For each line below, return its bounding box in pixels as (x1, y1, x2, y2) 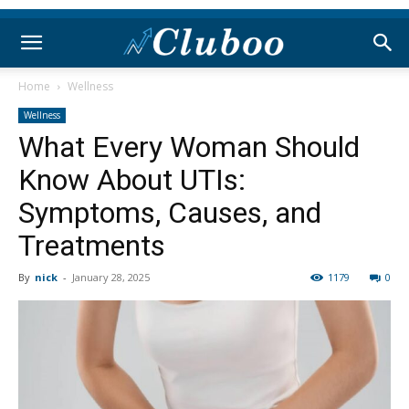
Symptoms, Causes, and (18, 195, 321, 230)
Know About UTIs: (18, 163, 246, 197)
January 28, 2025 (72, 270, 150, 284)
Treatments (18, 228, 165, 263)
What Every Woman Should (18, 130, 360, 164)
